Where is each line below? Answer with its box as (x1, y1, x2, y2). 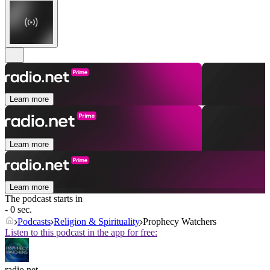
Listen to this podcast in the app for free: (5, 227, 157, 238)
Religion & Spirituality (54, 216, 140, 227)
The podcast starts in (5, 193, 83, 204)
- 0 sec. (5, 204, 32, 215)
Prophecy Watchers (143, 216, 216, 227)
